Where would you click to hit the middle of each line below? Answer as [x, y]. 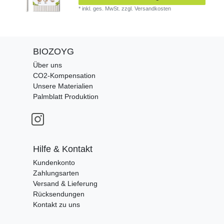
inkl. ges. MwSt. [101, 8]
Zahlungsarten [56, 173]
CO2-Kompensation [64, 75]
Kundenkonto [54, 162]
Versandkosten [153, 8]
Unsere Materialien [63, 86]
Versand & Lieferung [65, 183]
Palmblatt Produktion [66, 96]
